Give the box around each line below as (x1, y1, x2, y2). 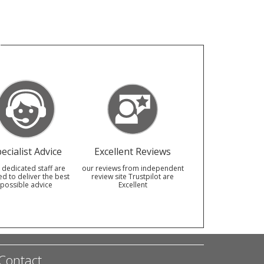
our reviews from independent (81, 163, 184, 173)
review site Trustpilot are (91, 171, 174, 181)
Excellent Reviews (94, 144, 171, 158)
